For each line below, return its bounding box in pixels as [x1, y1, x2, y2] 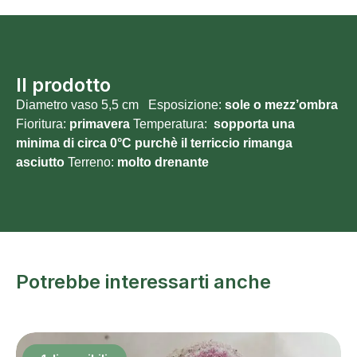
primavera [69, 116, 130, 131]
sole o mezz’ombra [225, 97, 338, 112]
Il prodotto [16, 73, 111, 96]
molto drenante [117, 155, 209, 169]
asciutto [16, 155, 65, 169]
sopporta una [214, 116, 295, 131]
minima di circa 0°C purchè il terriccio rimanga [16, 135, 292, 150]
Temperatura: [130, 116, 214, 131]
